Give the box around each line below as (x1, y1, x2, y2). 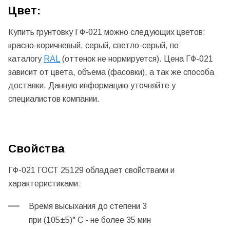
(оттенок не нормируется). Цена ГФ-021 (60, 54, 213, 63)
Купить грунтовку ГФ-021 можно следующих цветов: (8, 27, 205, 36)
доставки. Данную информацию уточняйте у (8, 81, 176, 90)
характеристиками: (8, 179, 83, 188)
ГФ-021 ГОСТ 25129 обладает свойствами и (8, 165, 175, 175)
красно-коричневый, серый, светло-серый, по (8, 41, 179, 50)
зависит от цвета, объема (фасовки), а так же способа (8, 67, 214, 76)
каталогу (8, 54, 44, 63)
